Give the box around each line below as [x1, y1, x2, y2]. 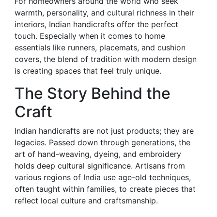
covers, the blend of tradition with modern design [15, 54, 197, 64]
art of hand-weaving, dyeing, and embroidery [15, 149, 181, 159]
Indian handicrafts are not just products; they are [15, 126, 194, 136]
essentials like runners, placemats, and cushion [15, 43, 186, 53]
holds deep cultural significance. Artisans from [15, 161, 185, 171]
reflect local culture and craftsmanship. [15, 196, 158, 206]
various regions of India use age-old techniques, [15, 172, 191, 183]
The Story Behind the [15, 84, 170, 103]
